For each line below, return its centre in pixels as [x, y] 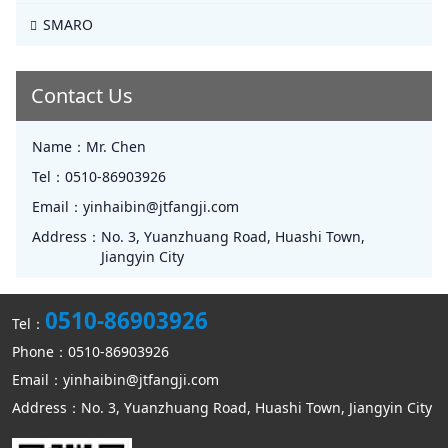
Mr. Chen [116, 146]
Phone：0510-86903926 [90, 351]
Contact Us [82, 95]
